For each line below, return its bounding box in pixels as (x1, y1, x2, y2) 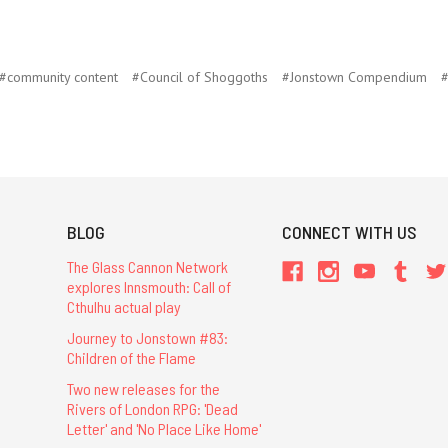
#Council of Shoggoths (132, 67, 268, 86)
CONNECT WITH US (282, 220, 418, 243)
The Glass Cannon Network (66, 256, 228, 276)
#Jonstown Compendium (282, 67, 427, 86)
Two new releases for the (66, 379, 220, 399)
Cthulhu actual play (66, 296, 181, 316)
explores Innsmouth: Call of (66, 276, 231, 296)
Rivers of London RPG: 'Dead (66, 399, 238, 419)
